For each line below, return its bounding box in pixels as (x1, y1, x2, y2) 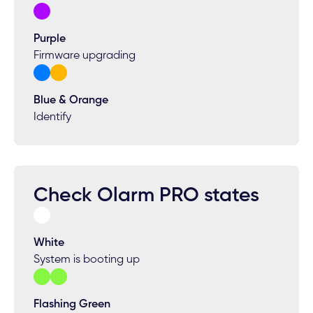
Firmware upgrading (34, 50, 136, 61)
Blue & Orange (34, 94, 109, 106)
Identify (34, 111, 72, 123)
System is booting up (34, 254, 140, 266)
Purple (34, 33, 66, 45)
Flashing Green (34, 299, 111, 311)
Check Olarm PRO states (34, 186, 260, 206)
